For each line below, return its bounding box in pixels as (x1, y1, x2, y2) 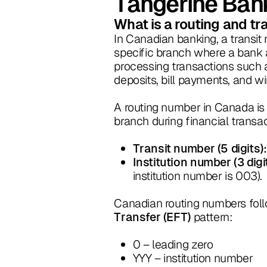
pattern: (190, 209, 233, 225)
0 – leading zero (132, 237, 213, 253)
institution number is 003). (132, 168, 263, 184)
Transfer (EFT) (114, 210, 191, 224)
